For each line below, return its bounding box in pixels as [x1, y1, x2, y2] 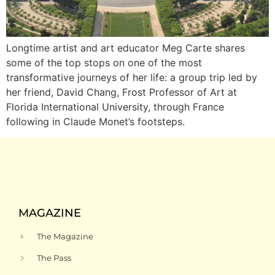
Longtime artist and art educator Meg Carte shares [6, 42, 245, 54]
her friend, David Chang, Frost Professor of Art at [6, 86, 237, 98]
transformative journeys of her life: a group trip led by [6, 71, 257, 83]
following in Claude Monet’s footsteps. [6, 115, 185, 128]
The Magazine [37, 231, 94, 242]
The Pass [37, 253, 72, 263]
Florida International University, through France [6, 101, 224, 113]
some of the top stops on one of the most [6, 56, 202, 69]
